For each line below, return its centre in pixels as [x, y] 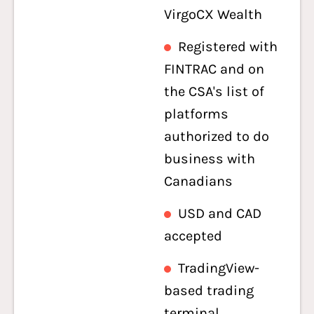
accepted [193, 236]
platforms [196, 114]
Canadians [198, 181]
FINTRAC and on [214, 69]
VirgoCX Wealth [213, 14]
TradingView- [219, 268]
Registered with [228, 47]
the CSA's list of [214, 91]
